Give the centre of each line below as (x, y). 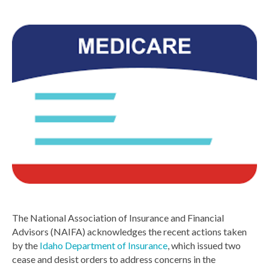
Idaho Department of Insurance (104, 245)
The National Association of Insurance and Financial (118, 217)
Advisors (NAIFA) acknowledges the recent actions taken (129, 231)
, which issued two (204, 245)
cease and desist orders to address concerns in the (114, 259)
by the (26, 245)
